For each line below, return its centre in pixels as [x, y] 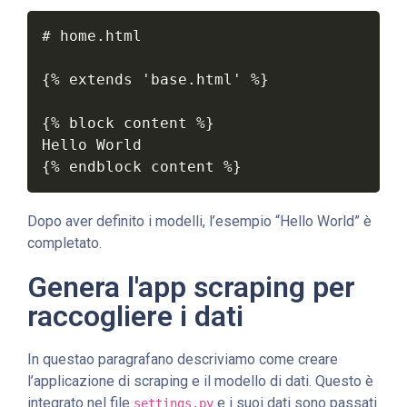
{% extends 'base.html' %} [155, 79]
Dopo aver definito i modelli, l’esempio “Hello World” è [199, 221]
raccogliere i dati [135, 316]
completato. [65, 243]
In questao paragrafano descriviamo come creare [183, 359]
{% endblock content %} [142, 166]
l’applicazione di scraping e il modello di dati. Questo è [200, 381]
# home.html [92, 35]
